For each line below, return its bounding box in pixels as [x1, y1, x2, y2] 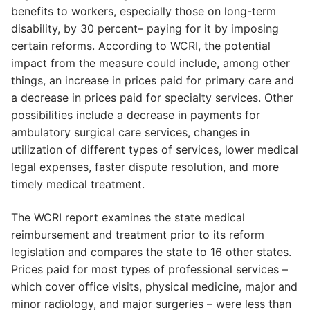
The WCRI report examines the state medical [11, 210, 245, 224]
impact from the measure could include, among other [11, 56, 290, 71]
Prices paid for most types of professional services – [11, 262, 288, 276]
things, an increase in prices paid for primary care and [11, 73, 294, 88]
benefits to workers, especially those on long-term [11, 4, 276, 19]
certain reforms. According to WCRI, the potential [11, 39, 271, 53]
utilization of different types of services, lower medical [11, 143, 298, 157]
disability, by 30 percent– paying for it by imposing [11, 21, 279, 36]
